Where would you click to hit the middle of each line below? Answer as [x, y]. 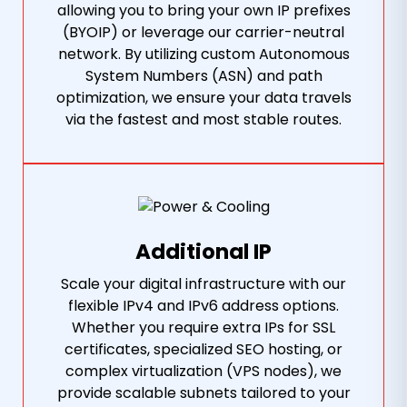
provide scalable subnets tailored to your [203, 393]
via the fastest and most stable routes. [203, 119]
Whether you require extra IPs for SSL [203, 328]
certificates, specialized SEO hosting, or [203, 349]
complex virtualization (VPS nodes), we [203, 371]
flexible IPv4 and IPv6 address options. [203, 306]
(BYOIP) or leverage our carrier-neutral [203, 32]
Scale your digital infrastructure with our [203, 284]
